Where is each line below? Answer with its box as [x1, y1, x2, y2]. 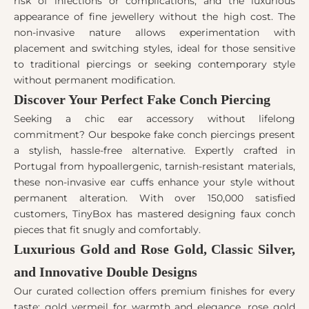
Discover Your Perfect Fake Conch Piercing [14, 92, 270, 108]
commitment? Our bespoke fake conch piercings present [14, 128, 295, 141]
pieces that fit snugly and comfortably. [14, 223, 201, 237]
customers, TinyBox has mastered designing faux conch [14, 208, 295, 221]
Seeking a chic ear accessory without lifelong [14, 112, 295, 126]
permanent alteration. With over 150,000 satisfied [14, 192, 295, 205]
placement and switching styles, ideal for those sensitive [14, 42, 295, 55]
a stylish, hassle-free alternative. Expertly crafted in [14, 144, 295, 157]
